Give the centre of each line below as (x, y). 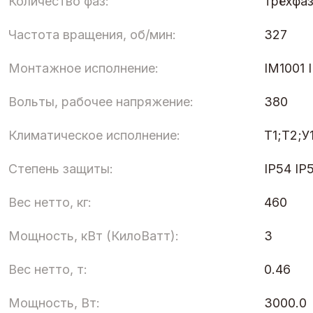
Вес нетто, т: (48, 269)
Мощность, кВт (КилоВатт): (94, 235)
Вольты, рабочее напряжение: (101, 101)
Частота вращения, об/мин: (92, 34)
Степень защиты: (61, 168)
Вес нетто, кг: (50, 202)
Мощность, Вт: (54, 303)
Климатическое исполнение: (94, 135)
